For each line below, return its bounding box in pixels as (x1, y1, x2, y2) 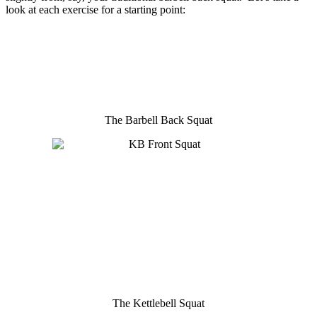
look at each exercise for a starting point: (6, 3, 185, 16)
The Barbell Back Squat (105, 113, 212, 126)
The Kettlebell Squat (113, 296, 204, 309)
